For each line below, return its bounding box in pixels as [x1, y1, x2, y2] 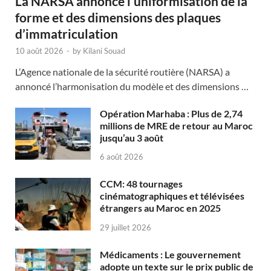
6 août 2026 [100, 152, 143, 162]
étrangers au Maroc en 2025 [100, 202, 221, 214]
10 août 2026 [15, 45, 64, 56]
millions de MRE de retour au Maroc [100, 119, 253, 131]
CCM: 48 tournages [100, 178, 183, 190]
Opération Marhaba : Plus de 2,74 [100, 107, 243, 119]
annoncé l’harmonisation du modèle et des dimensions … [15, 80, 249, 92]
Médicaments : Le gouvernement [100, 249, 241, 261]
